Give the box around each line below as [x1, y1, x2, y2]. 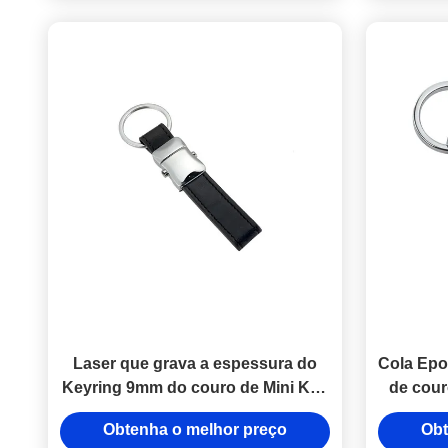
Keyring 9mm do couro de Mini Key [62, 379, 328, 396]
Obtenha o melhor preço [103, 421, 287, 439]
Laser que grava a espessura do [73, 355, 317, 372]
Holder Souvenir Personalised [81, 403, 309, 420]
